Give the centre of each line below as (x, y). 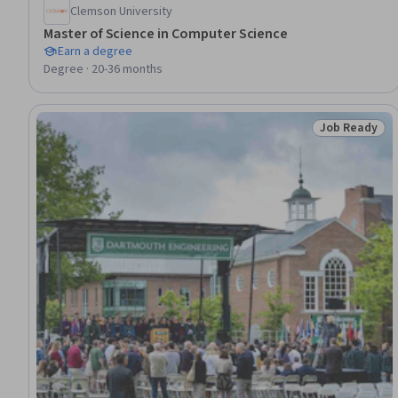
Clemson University (121, 11)
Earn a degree (95, 51)
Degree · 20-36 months (103, 69)
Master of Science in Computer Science (166, 33)
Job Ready (349, 127)
